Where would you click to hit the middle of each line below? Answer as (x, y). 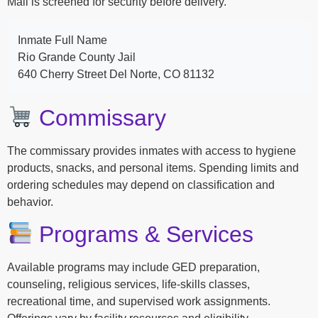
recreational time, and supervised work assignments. (139, 302)
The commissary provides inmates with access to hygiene (152, 150)
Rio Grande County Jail (77, 57)
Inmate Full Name (62, 40)
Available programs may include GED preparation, (133, 268)
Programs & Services (143, 235)
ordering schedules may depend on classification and (141, 185)
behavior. (30, 202)
